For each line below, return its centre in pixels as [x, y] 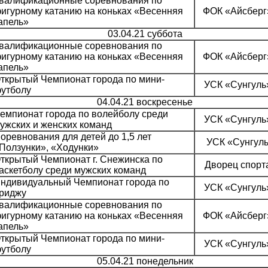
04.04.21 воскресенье [145, 102]
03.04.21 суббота [145, 34]
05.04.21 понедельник [145, 261]
